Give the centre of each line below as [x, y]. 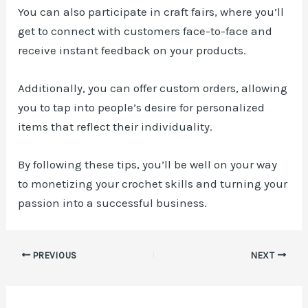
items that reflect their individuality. [115, 126]
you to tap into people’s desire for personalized [142, 107]
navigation [35, 276]
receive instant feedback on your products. [132, 50]
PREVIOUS [54, 255]
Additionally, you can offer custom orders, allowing [153, 88]
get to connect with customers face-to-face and [145, 31]
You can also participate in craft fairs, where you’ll [151, 11]
